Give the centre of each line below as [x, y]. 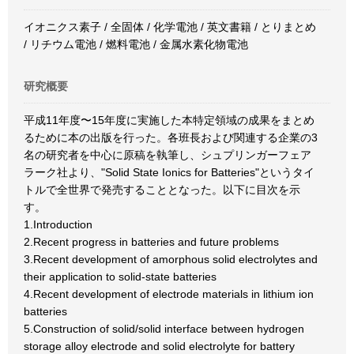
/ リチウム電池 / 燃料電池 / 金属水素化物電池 [136, 44]
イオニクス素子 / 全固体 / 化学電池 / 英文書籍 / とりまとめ [170, 27]
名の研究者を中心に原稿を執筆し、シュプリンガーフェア [168, 155]
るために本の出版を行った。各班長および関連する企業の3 [171, 137]
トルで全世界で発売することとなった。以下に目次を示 [162, 190]
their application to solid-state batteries [120, 277]
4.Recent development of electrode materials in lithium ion [169, 294]
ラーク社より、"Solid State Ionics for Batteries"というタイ [169, 172]
